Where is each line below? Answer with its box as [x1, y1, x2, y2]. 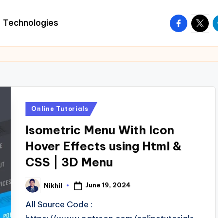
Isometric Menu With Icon [25, 123, 175, 137]
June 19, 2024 [85, 181, 131, 189]
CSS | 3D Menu [25, 155, 113, 169]
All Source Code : [25, 199, 93, 210]
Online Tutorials [31, 105, 89, 112]
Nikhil [44, 181, 63, 189]
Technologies [2, 18, 58, 28]
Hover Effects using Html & [25, 139, 182, 153]
